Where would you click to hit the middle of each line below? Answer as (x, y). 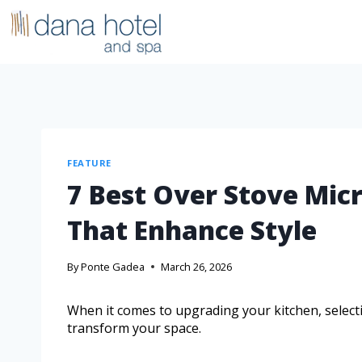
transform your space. (134, 328)
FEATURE (89, 163)
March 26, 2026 (197, 267)
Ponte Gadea (113, 267)
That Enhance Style (192, 229)
